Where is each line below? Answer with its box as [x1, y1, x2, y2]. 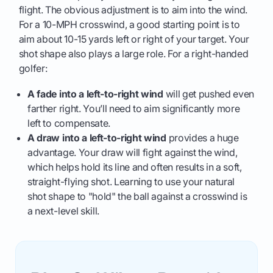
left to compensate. [27, 117, 111, 130]
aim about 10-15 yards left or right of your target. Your [18, 33, 249, 46]
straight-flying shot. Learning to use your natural [27, 175, 235, 188]
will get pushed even [163, 88, 255, 101]
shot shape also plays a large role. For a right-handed [18, 48, 249, 60]
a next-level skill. [27, 205, 100, 218]
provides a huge [166, 132, 239, 144]
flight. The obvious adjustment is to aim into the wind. [18, 4, 247, 16]
